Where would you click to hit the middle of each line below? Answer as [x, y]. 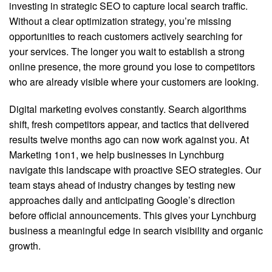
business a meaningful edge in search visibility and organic [136, 230]
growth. [25, 246]
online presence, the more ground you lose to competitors [132, 66]
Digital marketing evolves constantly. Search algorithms [128, 109]
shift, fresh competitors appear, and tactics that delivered [129, 124]
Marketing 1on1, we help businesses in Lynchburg [117, 155]
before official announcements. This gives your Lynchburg [133, 215]
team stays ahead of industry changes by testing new [122, 185]
